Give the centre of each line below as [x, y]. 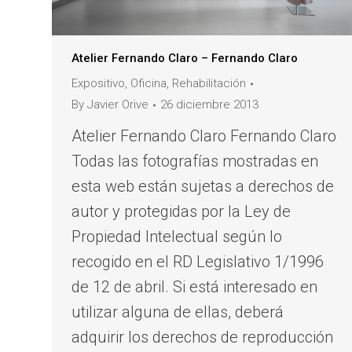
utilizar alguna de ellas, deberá [178, 312]
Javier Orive [118, 105]
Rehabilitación [209, 84]
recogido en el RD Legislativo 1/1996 [198, 262]
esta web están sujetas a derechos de [203, 187]
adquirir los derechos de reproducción [202, 337]
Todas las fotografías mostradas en [195, 161]
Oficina [148, 84]
